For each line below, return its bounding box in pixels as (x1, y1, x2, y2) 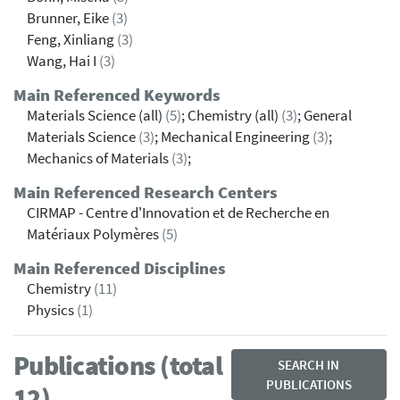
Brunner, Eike (27, 9, 112, 29)
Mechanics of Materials (27, 149, 171, 169)
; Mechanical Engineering (154, 128, 312, 147)
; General (297, 106, 352, 126)
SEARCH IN (278, 356, 340, 374)
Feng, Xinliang (27, 30, 117, 50)
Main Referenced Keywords (13, 85, 221, 106)
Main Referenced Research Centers (13, 182, 278, 204)
